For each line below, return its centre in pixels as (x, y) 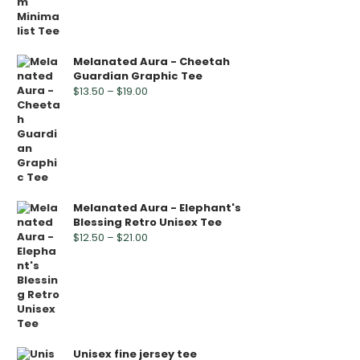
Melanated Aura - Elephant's (157, 208)
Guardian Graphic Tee (138, 76)
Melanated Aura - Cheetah (151, 61)
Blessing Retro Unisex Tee (147, 222)
